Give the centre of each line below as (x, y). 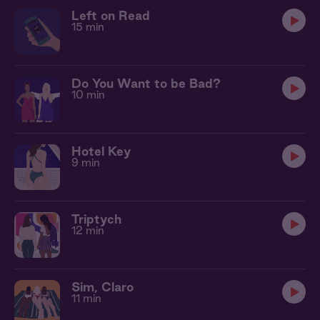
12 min (88, 230)
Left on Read (111, 15)
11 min (86, 298)
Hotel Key (101, 151)
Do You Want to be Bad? (146, 83)
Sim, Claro (102, 287)
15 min (88, 27)
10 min (88, 95)
